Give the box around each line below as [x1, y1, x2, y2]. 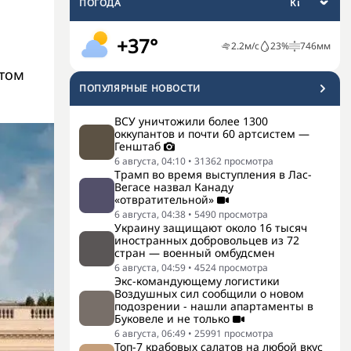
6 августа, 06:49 [114, 327, 186, 340]
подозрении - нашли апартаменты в [114, 299, 313, 313]
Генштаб [114, 139, 161, 154]
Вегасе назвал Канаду [114, 179, 233, 194]
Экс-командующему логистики [114, 273, 280, 288]
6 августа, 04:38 [114, 208, 186, 221]
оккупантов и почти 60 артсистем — [114, 126, 309, 141]
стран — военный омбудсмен [114, 245, 275, 260]
